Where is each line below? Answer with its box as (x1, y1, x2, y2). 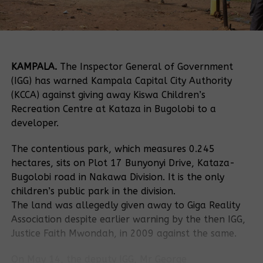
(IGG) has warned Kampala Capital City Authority (11, 75, 232, 87)
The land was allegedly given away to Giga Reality (11, 200, 240, 211)
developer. (11, 117, 59, 129)
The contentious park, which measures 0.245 (11, 143, 215, 155)
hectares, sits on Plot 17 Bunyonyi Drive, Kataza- (11, 157, 235, 169)
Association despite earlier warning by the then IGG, (11, 214, 245, 225)
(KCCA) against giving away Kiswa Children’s (11, 89, 205, 101)
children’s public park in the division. (11, 186, 176, 197)
